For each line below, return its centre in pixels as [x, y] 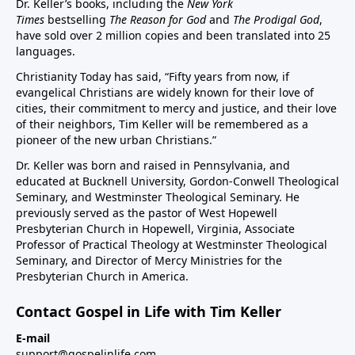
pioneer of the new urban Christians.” [116, 140]
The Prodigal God [276, 19]
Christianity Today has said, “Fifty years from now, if [153, 76]
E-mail [33, 338]
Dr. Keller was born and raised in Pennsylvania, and [153, 165]
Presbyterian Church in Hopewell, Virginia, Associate [155, 229]
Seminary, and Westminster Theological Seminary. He [158, 197]
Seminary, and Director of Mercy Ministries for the [149, 260]
